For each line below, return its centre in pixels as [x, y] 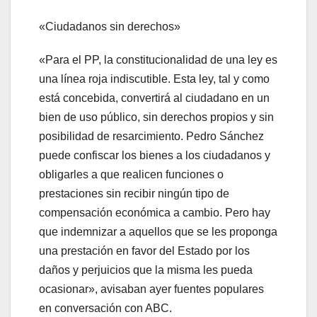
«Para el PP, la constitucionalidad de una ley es [158, 59]
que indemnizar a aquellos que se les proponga [158, 231]
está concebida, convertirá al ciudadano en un [154, 98]
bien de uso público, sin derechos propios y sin [156, 117]
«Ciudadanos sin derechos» [110, 26]
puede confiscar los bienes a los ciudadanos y [155, 155]
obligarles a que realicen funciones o [131, 174]
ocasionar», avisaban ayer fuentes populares [151, 289]
